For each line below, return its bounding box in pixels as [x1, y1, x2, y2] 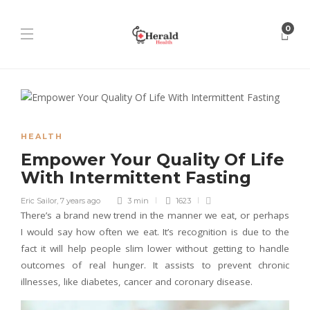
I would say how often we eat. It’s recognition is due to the [21, 226, 289, 238]
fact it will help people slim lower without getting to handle [21, 242, 289, 255]
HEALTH [21, 131, 63, 141]
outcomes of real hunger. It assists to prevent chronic [21, 259, 289, 271]
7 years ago [60, 196, 100, 206]
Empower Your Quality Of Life [21, 149, 284, 170]
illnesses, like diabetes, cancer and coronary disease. [21, 275, 253, 288]
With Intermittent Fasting [21, 167, 256, 188]
